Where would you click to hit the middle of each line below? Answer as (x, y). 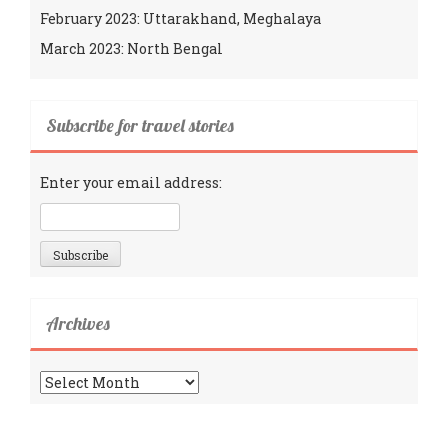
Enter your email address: (131, 182)
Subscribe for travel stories (140, 125)
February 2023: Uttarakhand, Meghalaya (180, 18)
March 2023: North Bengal (131, 48)
